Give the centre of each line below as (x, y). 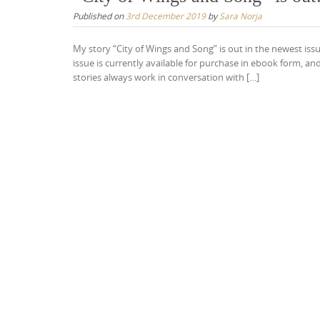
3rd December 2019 (166, 15)
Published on (99, 15)
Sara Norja (241, 15)
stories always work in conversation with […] (166, 77)
